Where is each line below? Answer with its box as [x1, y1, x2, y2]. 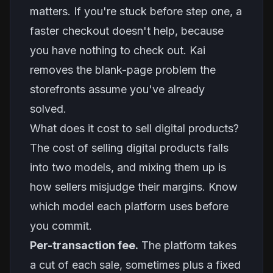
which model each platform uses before [30, 200, 229, 213]
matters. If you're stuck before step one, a [30, 5, 242, 18]
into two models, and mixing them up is [30, 161, 226, 174]
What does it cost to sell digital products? [30, 122, 239, 135]
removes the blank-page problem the [30, 63, 216, 76]
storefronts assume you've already [30, 83, 205, 96]
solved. [30, 102, 66, 115]
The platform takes [138, 239, 236, 252]
